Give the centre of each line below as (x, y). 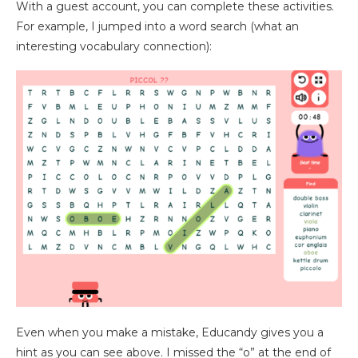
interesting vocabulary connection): (114, 46)
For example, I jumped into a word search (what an (157, 26)
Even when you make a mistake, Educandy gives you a (170, 333)
